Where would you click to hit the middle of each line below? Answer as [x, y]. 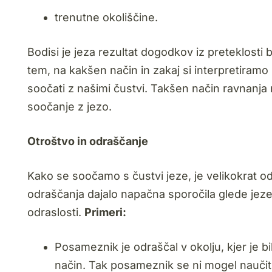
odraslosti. [56, 212]
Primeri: [105, 212]
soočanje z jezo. [70, 107]
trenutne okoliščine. [106, 17]
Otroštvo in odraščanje [88, 141]
